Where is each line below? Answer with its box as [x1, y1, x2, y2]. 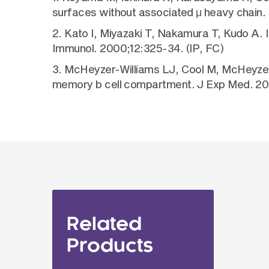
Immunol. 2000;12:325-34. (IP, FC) [52, 41, 224, 55]
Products [67, 237, 153, 255]
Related [67, 216, 142, 234]
